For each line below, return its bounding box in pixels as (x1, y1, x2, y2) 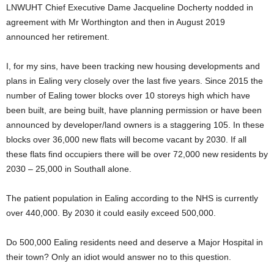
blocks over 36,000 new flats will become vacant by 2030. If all (6, 135, 246, 144)
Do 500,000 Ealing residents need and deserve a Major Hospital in (6, 237, 263, 247)
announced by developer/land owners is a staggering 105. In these (6, 120, 264, 130)
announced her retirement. (6, 32, 109, 42)
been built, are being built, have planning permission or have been (6, 105, 262, 115)
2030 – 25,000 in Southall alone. (6, 164, 134, 174)
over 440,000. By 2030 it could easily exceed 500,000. (6, 208, 216, 218)
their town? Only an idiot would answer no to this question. (6, 252, 231, 262)
